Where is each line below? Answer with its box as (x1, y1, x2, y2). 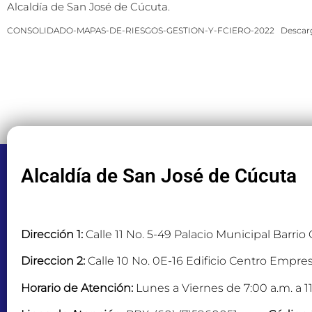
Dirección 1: (21, 227, 83, 241)
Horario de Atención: (21, 281, 133, 295)
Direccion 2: (21, 254, 85, 268)
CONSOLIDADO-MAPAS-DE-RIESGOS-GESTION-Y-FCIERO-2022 (7, 24, 274, 36)
